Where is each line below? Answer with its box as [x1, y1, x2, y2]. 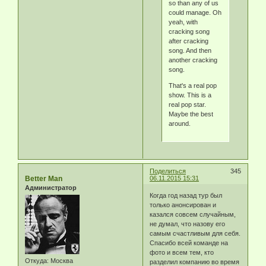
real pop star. [168, 101, 206, 109]
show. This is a [168, 91, 211, 99]
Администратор [25, 183, 77, 191]
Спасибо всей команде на [150, 239, 229, 247]
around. [168, 120, 191, 128]
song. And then [168, 47, 211, 55]
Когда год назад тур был [150, 192, 223, 199]
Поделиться [150, 167, 186, 175]
